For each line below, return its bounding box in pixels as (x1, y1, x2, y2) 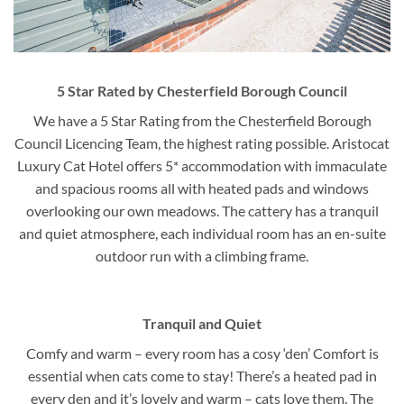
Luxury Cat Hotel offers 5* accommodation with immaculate (17, 156, 387, 174)
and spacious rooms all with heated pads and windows (35, 179, 369, 197)
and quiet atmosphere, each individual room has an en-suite (18, 224, 386, 242)
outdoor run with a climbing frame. (96, 246, 308, 264)
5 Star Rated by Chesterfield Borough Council (57, 81, 347, 99)
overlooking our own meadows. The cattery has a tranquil (25, 201, 379, 219)
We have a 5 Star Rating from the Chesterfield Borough (32, 111, 372, 129)
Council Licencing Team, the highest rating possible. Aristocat (14, 133, 390, 151)
